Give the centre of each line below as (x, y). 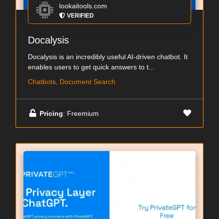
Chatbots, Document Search (72, 82)
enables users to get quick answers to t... (91, 67)
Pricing (51, 113)
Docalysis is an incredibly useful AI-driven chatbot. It (108, 57)
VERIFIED (80, 16)
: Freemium (81, 113)
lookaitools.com (83, 6)
